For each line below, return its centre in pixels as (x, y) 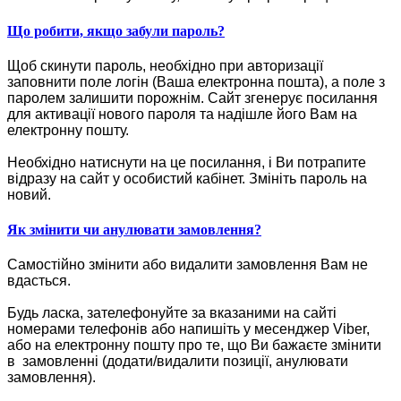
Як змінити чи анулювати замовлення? (134, 230)
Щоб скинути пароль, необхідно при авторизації (165, 65)
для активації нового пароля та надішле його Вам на (182, 114)
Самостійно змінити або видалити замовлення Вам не (188, 265)
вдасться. (39, 281)
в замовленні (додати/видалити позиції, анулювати (178, 362)
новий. (29, 194)
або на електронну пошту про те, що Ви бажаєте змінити (194, 346)
